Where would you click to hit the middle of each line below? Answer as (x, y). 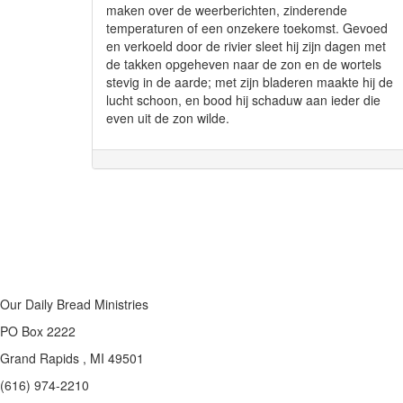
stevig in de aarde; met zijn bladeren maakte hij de (250, 82)
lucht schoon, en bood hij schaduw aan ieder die (243, 100)
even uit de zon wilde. (168, 118)
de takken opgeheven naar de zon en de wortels (244, 64)
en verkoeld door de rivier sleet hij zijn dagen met (246, 46)
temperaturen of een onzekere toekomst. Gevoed (247, 28)
